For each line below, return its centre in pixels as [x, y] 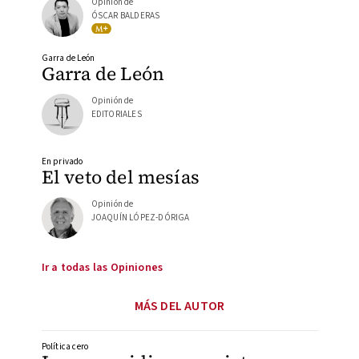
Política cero [65, 347]
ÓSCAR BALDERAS [125, 16]
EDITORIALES [116, 114]
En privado [62, 162]
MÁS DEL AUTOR [179, 307]
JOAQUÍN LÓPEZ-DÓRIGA [140, 218]
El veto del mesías [121, 177]
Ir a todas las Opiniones [102, 268]
